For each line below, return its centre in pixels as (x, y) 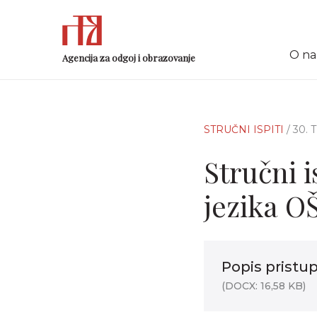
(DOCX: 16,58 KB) (264, 286)
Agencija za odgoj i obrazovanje (129, 57)
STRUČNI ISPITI (245, 129)
